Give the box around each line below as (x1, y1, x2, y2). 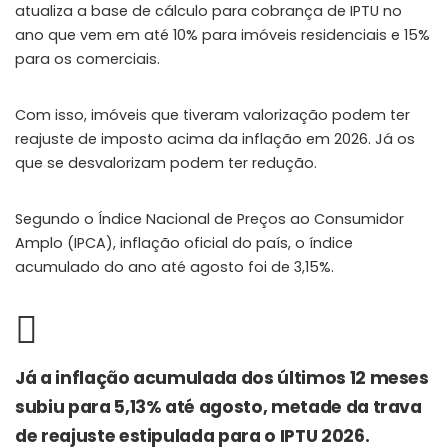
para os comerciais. (15, 49, 160, 70)
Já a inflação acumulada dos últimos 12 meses (15, 366, 429, 391)
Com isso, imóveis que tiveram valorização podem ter (15, 105, 410, 126)
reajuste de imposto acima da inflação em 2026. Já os (15, 129, 415, 150)
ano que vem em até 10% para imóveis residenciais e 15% (15, 25, 430, 46)
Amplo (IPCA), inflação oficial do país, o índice (15, 233, 353, 254)
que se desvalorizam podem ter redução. (15, 153, 317, 174)
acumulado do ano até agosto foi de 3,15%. (15, 257, 334, 278)
